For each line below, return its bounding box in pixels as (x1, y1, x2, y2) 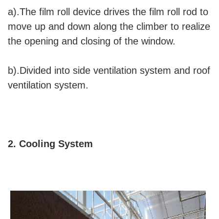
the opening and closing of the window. (8, 36, 175, 47)
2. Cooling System (8, 138, 93, 150)
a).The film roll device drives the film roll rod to (8, 6, 208, 18)
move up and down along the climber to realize (8, 21, 210, 32)
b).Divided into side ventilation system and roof (8, 65, 210, 76)
